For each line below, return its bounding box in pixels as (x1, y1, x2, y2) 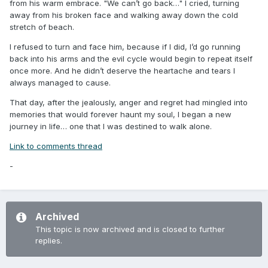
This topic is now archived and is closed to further (35, 224, 225, 234)
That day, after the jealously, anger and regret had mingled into (10, 98, 248, 108)
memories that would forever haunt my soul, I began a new (10, 109, 232, 120)
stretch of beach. (10, 22, 74, 32)
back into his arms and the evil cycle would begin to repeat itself (10, 54, 252, 64)
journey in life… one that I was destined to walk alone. (10, 121, 212, 132)
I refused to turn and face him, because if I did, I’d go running (10, 42, 240, 52)
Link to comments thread (10, 141, 102, 151)
